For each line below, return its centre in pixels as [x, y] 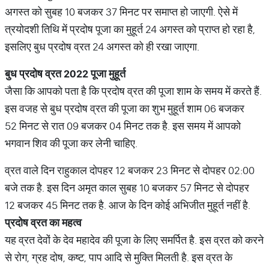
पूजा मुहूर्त [108, 74]
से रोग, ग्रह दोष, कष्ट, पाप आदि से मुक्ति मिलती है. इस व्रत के [119, 257]
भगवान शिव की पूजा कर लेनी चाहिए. [71, 143]
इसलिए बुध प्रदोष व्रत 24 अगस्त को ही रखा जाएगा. [102, 47]
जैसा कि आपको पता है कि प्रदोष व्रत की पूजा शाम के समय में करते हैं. [133, 91]
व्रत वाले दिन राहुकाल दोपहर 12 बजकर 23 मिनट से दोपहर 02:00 [130, 170]
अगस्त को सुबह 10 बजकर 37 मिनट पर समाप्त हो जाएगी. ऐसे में [121, 12]
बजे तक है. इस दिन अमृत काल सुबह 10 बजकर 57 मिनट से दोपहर [127, 188]
